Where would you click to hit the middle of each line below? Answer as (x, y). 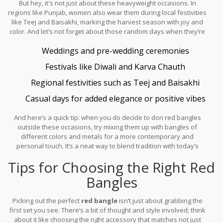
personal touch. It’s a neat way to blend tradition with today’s (107, 146)
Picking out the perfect (47, 200)
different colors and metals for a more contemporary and (108, 136)
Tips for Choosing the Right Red (111, 167)
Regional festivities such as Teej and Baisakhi (115, 82)
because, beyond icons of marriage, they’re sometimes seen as (108, 50)
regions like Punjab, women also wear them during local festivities (108, 12)
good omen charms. (107, 59)
